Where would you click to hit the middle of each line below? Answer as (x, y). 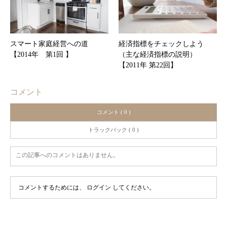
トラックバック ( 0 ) (113, 129)
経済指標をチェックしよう (161, 44)
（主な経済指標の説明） (158, 54)
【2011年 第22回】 (148, 65)
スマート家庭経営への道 (49, 44)
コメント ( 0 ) (113, 112)
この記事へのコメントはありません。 (67, 155)
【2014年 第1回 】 (41, 54)
